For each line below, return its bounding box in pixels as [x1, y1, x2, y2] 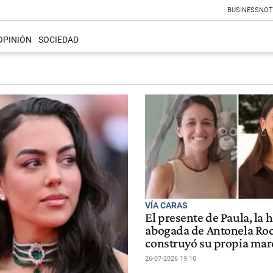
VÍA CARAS [145, 200, 188, 210]
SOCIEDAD [38, 35, 79, 46]
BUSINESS [227, 6, 259, 14]
